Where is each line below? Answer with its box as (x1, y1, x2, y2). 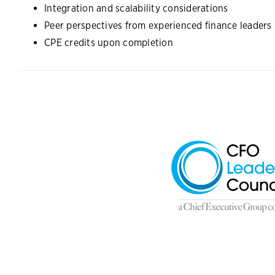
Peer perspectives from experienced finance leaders (44, 20, 272, 32)
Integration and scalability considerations (44, 2, 228, 15)
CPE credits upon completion (44, 37, 173, 49)
